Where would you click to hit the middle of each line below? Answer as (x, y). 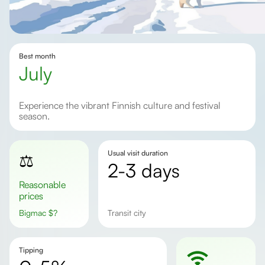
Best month (37, 56)
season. (34, 116)
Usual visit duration (138, 153)
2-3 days (148, 170)
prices (31, 196)
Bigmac (36, 213)
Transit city (129, 213)
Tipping (31, 250)
